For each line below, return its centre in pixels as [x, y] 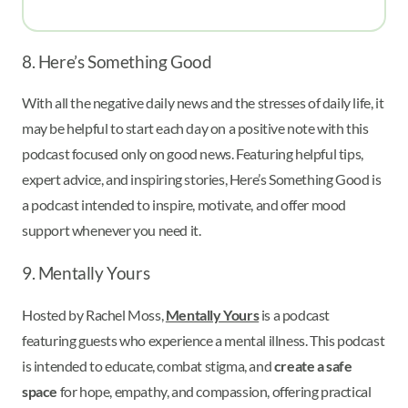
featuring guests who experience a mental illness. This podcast [204, 341]
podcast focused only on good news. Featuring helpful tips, [193, 154]
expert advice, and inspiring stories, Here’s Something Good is [202, 179]
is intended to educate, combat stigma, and [148, 366]
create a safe [313, 366]
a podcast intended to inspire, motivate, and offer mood [184, 205]
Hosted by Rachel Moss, [94, 315]
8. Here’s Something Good [117, 61]
